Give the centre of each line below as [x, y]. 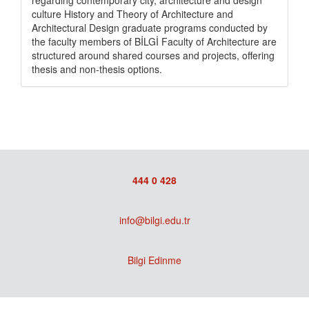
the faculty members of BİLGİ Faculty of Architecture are [154, 42]
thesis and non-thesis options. [97, 69]
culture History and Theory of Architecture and [132, 14]
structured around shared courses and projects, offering [153, 56]
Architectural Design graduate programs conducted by [150, 28]
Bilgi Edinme [154, 260]
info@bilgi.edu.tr [154, 220]
